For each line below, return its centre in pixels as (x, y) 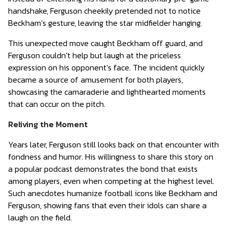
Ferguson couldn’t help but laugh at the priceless (94, 55)
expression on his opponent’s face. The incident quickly (106, 67)
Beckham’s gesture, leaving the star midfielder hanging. (105, 23)
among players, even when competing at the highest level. (111, 181)
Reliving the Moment (48, 124)
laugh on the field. (40, 217)
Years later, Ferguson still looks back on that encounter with (113, 144)
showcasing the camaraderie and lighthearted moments (107, 92)
